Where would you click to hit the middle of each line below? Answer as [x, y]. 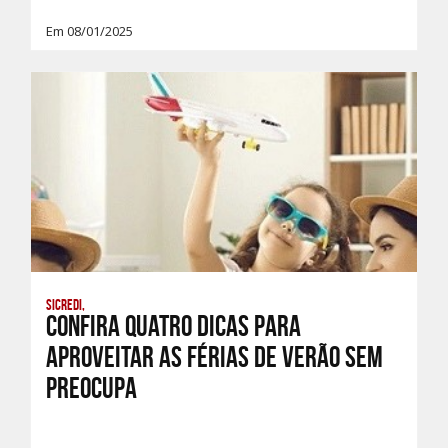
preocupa [91, 388]
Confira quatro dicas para [173, 326]
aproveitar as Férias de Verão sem [214, 357]
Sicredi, [65, 305]
